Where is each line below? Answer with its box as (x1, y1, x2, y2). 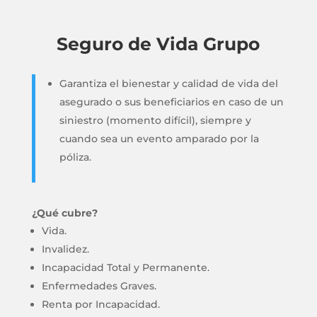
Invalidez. (41, 243, 89, 255)
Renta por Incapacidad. (41, 298, 160, 311)
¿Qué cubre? (31, 207, 98, 219)
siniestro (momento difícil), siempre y (59, 114, 251, 127)
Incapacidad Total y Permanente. (41, 261, 209, 274)
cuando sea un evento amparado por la (59, 132, 259, 145)
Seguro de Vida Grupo (57, 33, 260, 54)
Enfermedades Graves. (41, 279, 156, 292)
